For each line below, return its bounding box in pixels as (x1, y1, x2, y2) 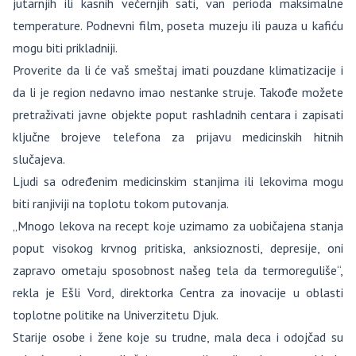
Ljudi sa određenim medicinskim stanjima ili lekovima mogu (13, 173, 343, 189)
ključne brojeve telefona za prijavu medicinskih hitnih (13, 129, 343, 145)
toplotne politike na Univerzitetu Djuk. (13, 307, 219, 323)
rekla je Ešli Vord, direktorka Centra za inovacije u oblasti (13, 284, 343, 300)
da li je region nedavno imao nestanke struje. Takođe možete (13, 84, 343, 100)
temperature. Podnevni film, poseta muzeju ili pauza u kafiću (13, 17, 343, 33)
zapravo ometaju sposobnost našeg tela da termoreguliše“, (13, 262, 343, 278)
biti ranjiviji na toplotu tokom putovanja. (13, 195, 229, 211)
